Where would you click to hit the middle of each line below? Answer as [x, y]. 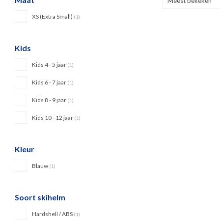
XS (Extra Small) [53, 16]
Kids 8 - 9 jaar [50, 100]
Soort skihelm [40, 197]
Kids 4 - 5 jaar [50, 65]
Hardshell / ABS [53, 214]
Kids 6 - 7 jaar [50, 82]
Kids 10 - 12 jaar [53, 118]
